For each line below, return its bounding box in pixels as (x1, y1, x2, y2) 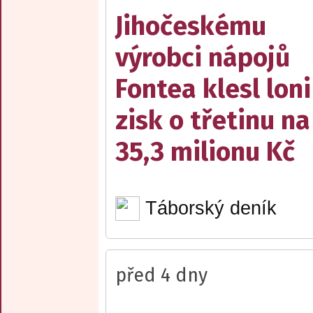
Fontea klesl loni (115, 73, 311, 105)
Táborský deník (145, 198, 277, 219)
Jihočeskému (115, 10, 266, 43)
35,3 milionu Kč (115, 136, 295, 168)
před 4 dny (115, 264, 208, 287)
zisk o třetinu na (115, 105, 310, 137)
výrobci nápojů (115, 42, 290, 74)
